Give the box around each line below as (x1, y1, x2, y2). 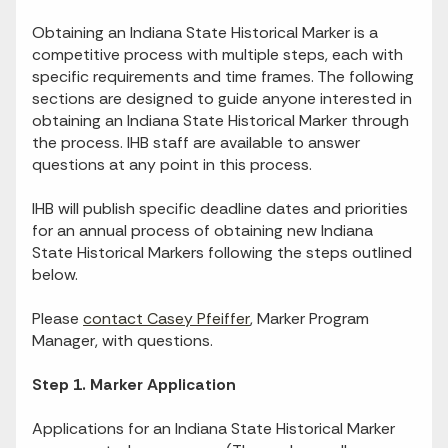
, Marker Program (250, 308, 369, 330)
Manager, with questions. (32, 330, 213, 352)
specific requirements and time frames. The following (32, 66, 414, 88)
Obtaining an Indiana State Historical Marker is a (32, 22, 378, 44)
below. (32, 264, 82, 286)
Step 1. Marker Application (32, 374, 236, 396)
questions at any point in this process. (32, 154, 312, 176)
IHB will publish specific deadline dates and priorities (32, 198, 408, 220)
